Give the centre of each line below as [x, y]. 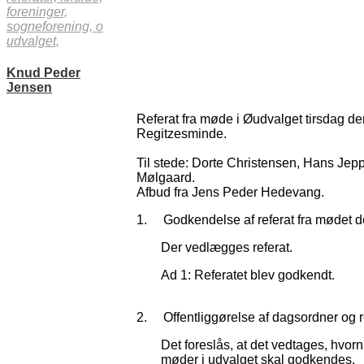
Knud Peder [43, 72]
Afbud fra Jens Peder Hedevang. [230, 193]
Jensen [29, 87]
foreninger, [37, 11]
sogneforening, [51, 26]
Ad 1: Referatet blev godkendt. [248, 275]
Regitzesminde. [182, 134]
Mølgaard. [166, 178]
